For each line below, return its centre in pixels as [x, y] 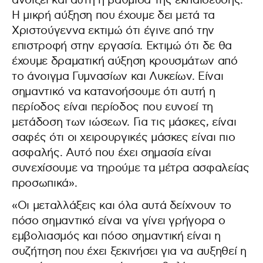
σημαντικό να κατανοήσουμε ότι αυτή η [114, 92]
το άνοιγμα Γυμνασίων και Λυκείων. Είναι [118, 76]
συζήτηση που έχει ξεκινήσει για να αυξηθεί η [129, 251]
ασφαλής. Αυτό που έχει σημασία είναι [112, 153]
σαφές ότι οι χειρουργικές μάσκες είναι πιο [124, 137]
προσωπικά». [45, 183]
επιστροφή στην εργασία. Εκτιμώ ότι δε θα [122, 46]
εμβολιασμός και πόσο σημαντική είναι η [116, 236]
